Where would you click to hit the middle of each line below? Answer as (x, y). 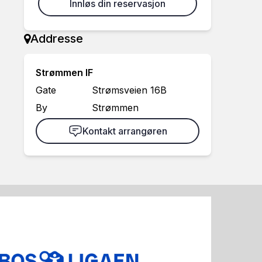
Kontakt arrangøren (125, 131)
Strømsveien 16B (129, 90)
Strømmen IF (64, 73)
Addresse (57, 39)
